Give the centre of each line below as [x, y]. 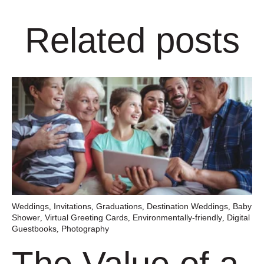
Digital [238, 217]
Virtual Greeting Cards [86, 217]
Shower [26, 217]
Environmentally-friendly [177, 217]
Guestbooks [34, 228]
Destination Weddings [187, 206]
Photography [85, 228]
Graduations [119, 206]
